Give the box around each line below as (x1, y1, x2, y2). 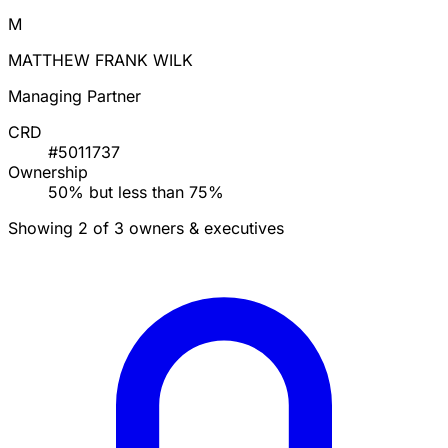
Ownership (8, 162, 88, 183)
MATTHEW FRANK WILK (8, 50, 193, 71)
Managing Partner (8, 86, 141, 107)
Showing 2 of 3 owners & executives (8, 218, 284, 239)
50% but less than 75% (48, 182, 224, 203)
